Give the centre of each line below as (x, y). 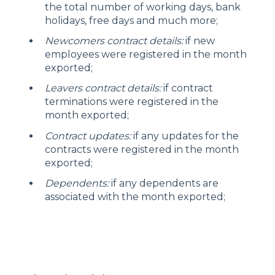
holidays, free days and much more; (131, 20)
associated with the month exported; (135, 196)
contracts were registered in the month (142, 149)
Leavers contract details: (103, 88)
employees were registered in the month (146, 55)
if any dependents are (164, 183)
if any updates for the (185, 136)
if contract (187, 88)
